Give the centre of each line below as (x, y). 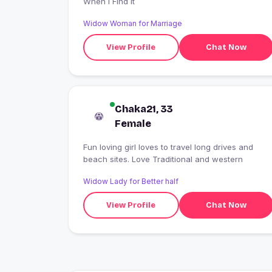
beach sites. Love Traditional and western (163, 159)
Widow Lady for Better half (131, 182)
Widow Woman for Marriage (133, 24)
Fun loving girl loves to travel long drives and (168, 147)
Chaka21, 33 (144, 109)
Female (133, 124)
